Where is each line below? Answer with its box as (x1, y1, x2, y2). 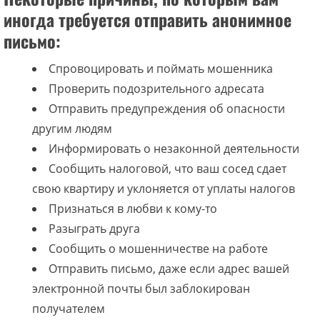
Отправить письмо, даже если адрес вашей (49, 261, 289, 276)
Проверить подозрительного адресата (49, 81, 264, 96)
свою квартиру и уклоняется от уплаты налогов (32, 181, 295, 196)
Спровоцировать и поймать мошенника (49, 61, 273, 76)
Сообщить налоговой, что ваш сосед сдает (49, 161, 286, 176)
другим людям (32, 121, 112, 136)
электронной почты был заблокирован (32, 281, 250, 296)
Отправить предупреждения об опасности (49, 101, 285, 116)
